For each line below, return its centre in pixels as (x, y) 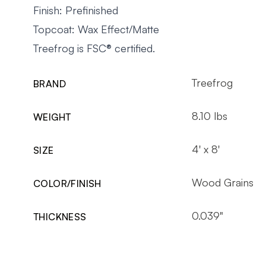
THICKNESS (60, 216)
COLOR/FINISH (67, 183)
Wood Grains (222, 182)
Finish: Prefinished (76, 10)
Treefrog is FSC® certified (93, 48)
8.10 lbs (209, 115)
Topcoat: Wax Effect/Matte (96, 29)
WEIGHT (52, 117)
